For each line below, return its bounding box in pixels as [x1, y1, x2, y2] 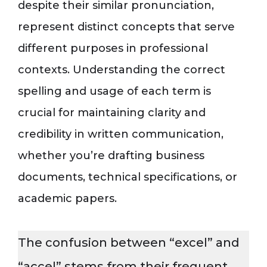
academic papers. [18, 192, 117, 205]
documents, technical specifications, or [18, 170, 237, 184]
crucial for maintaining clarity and [18, 106, 206, 119]
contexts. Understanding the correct [18, 63, 225, 76]
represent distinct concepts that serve [18, 20, 235, 33]
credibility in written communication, [18, 128, 223, 141]
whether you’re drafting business [18, 149, 204, 162]
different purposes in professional [18, 42, 208, 55]
